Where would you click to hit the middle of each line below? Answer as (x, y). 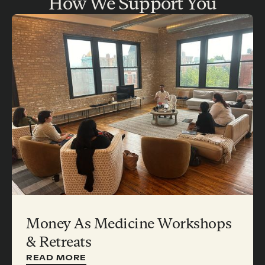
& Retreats (59, 242)
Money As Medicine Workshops (129, 223)
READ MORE (56, 257)
